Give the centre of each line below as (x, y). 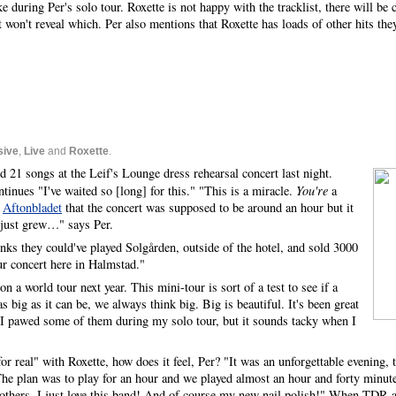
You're (312, 190)
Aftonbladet (32, 207)
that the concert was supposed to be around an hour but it (208, 207)
